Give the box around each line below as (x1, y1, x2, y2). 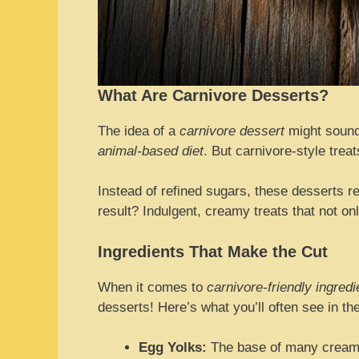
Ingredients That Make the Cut (98, 242, 328, 260)
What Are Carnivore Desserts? (98, 86, 329, 104)
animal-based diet (98, 143, 204, 159)
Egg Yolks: (139, 340, 207, 355)
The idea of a (98, 123, 179, 139)
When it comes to (98, 279, 207, 295)
